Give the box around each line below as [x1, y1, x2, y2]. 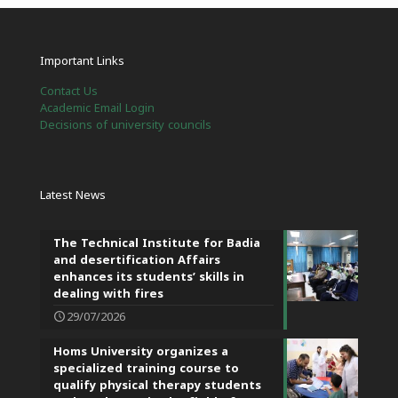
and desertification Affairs [53, 249, 220, 271]
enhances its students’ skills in [53, 266, 244, 288]
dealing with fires [53, 283, 163, 305]
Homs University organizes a [53, 340, 228, 362]
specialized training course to [53, 357, 239, 379]
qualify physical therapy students [53, 374, 261, 396]
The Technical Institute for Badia [53, 232, 260, 254]
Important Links [40, 50, 124, 72]
